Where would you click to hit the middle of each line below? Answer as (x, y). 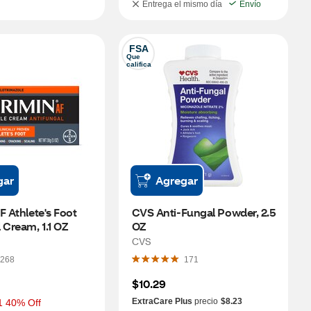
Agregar (176, 180)
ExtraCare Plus (162, 301)
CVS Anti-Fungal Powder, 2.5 (204, 212)
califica (138, 64)
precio (205, 301)
